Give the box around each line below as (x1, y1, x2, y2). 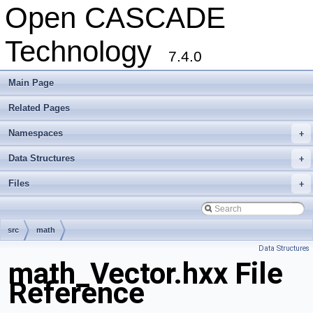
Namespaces (8, 128, 63, 138)
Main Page (8, 78, 54, 88)
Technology (5, 35, 168, 68)
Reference (8, 276, 145, 311)
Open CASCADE (5, 1, 226, 34)
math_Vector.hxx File (8, 256, 283, 291)
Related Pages (8, 103, 70, 113)
